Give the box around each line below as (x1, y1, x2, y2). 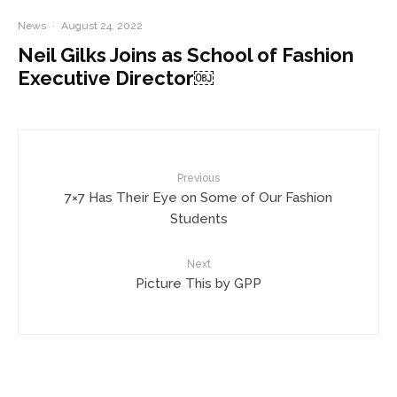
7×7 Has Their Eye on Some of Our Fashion (65, 189, 332, 206)
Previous (177, 171, 220, 184)
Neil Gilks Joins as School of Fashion (18, 43, 354, 66)
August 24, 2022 (61, 19, 143, 32)
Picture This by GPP (136, 275, 261, 292)
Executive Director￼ (18, 66, 214, 90)
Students (169, 210, 228, 227)
